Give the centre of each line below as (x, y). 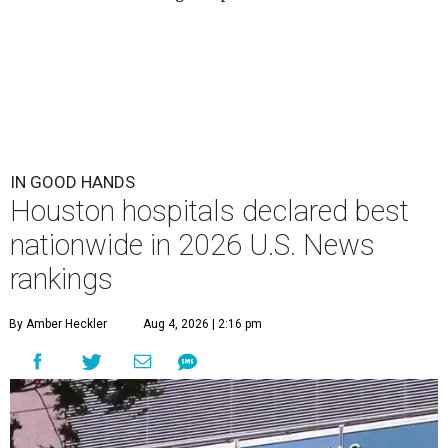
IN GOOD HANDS (72, 182)
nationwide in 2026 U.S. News (192, 245)
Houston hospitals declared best (209, 211)
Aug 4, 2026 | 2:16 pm (202, 324)
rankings (61, 279)
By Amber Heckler (58, 324)
